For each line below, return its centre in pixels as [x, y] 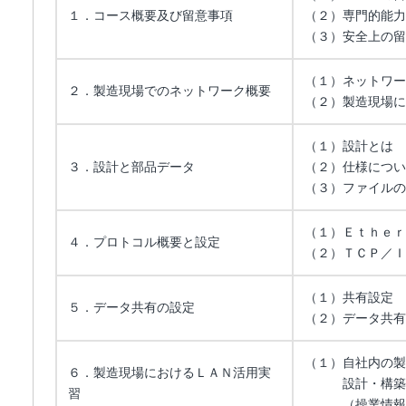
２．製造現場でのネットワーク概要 [169, 91]
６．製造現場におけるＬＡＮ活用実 [169, 372]
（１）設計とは [349, 146]
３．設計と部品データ [131, 167]
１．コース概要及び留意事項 [150, 15]
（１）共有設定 [349, 297]
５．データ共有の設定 [131, 307]
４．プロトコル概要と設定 [144, 242]
